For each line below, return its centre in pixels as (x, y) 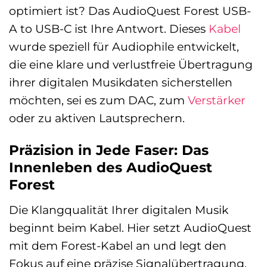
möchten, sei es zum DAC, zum (98, 100)
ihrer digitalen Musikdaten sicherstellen (121, 83)
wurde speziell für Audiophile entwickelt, (124, 47)
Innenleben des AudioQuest (111, 168)
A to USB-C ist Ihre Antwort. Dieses (109, 29)
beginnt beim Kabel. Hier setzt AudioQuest (130, 227)
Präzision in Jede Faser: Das (109, 150)
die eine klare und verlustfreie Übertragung (131, 65)
